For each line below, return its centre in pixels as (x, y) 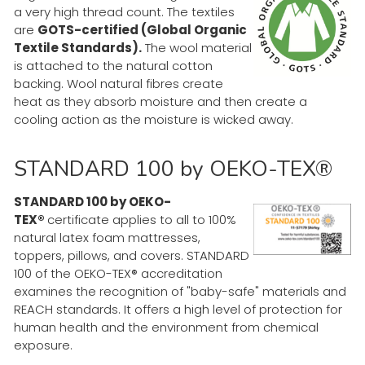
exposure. (45, 345)
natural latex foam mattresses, (107, 237)
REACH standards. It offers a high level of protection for (178, 309)
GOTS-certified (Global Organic (142, 29)
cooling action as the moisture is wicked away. (155, 119)
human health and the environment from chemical (166, 327)
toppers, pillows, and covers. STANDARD (132, 255)
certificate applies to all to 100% (142, 219)
